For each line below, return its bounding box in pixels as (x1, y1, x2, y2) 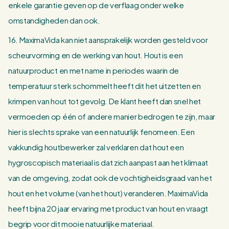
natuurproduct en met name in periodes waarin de (8, 65, 179, 75)
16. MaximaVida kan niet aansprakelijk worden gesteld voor (8, 35, 208, 44)
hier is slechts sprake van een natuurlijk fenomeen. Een (8, 127, 195, 136)
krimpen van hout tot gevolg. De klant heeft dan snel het (8, 96, 201, 106)
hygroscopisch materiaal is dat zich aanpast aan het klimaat (8, 157, 209, 167)
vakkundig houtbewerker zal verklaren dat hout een (8, 142, 184, 152)
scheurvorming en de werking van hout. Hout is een (8, 50, 183, 60)
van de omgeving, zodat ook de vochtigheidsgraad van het (8, 173, 212, 182)
